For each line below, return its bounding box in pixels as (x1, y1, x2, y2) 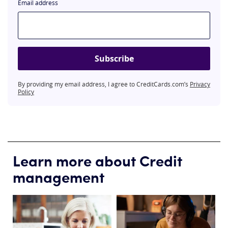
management (13, 165, 104, 187)
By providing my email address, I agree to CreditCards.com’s (18, 79, 190, 88)
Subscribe (94, 52, 134, 64)
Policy (18, 87, 34, 96)
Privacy (190, 79, 210, 88)
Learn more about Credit (13, 149, 182, 170)
